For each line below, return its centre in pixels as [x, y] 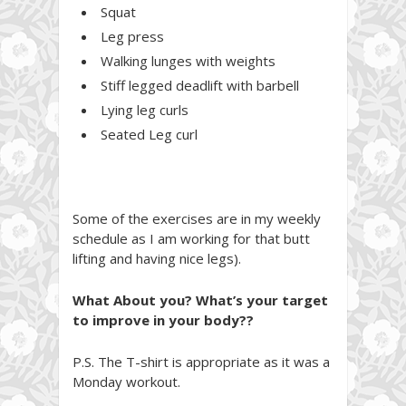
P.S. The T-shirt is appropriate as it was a [201, 361]
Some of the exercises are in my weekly [197, 218]
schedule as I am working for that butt [191, 238]
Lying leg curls [145, 109]
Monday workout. [126, 381]
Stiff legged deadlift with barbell [200, 85]
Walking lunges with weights [188, 60]
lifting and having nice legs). [157, 258]
